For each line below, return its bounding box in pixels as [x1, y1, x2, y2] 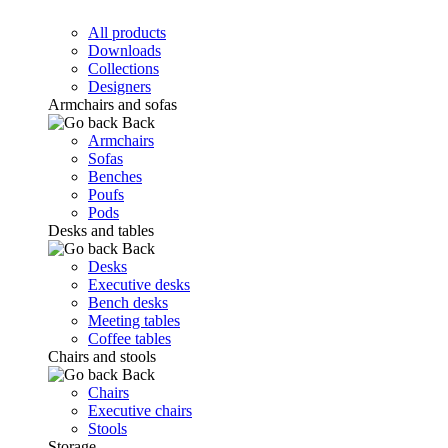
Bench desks [88, 294, 168, 311]
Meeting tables [88, 312, 180, 329]
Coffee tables [88, 330, 171, 347]
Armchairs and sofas [48, 96, 177, 113]
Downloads [88, 42, 161, 59]
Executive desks [88, 276, 190, 293]
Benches [88, 168, 142, 185]
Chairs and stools [48, 348, 156, 365]
